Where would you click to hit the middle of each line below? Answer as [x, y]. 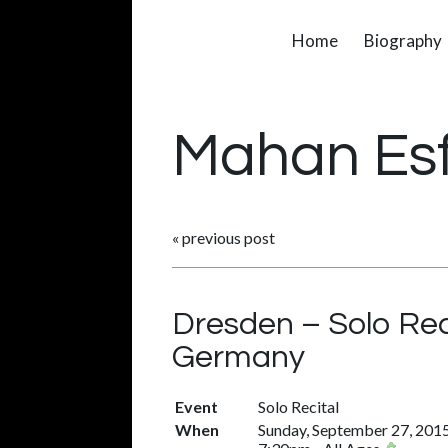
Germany [238, 357]
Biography [403, 40]
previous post [228, 237]
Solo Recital [298, 406]
